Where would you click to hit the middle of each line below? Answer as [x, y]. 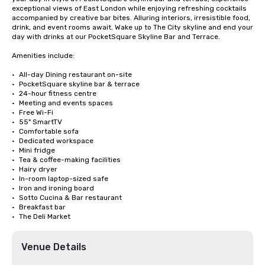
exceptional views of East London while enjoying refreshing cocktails [129, 8]
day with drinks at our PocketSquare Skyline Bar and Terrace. [116, 37]
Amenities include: [43, 56]
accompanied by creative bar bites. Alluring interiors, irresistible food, [131, 18]
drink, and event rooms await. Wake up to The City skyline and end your [132, 27]
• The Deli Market [45, 216]
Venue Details [54, 247]
